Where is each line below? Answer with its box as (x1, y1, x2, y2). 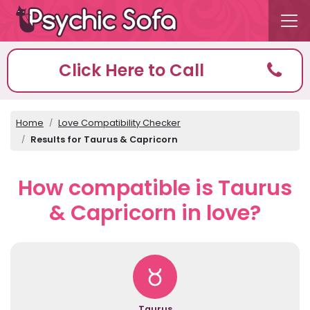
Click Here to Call (58, 59, 204, 82)
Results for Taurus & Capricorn (30, 134, 178, 145)
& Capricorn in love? (49, 198, 261, 228)
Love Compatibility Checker (58, 117, 181, 129)
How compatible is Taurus (18, 173, 292, 203)
